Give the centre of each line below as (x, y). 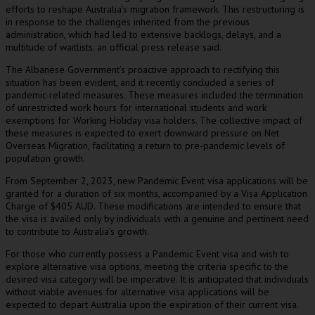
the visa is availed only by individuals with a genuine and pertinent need (157, 219)
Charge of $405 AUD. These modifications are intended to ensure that (153, 206)
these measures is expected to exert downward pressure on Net (142, 133)
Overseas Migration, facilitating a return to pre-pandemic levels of (145, 146)
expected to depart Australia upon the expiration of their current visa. (152, 304)
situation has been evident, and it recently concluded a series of (140, 82)
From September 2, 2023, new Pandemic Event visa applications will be (157, 181)
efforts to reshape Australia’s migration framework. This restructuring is (155, 9)
